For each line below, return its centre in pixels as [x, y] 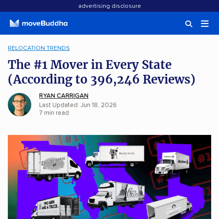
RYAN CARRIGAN [64, 96]
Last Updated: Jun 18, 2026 [78, 105]
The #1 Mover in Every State [90, 65]
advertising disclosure [109, 6]
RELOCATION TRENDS [39, 48]
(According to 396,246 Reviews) [102, 79]
